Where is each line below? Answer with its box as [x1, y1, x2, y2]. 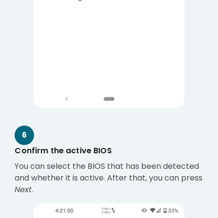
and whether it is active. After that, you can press [15, 172, 203, 184]
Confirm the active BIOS [15, 145, 112, 157]
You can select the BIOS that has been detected [15, 161, 200, 172]
